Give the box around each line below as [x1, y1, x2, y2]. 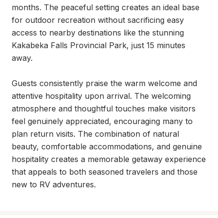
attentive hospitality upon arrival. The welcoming [12, 91, 191, 101]
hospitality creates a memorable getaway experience [12, 154, 206, 164]
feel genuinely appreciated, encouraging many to [12, 116, 193, 126]
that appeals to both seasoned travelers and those [12, 167, 198, 177]
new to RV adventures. [12, 180, 96, 189]
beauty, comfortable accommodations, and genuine [12, 142, 202, 151]
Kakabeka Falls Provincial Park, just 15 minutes [12, 40, 185, 50]
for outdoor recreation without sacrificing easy [12, 15, 184, 25]
